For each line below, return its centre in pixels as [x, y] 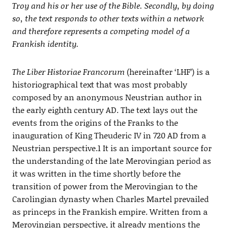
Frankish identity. [45, 44]
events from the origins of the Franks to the [95, 122]
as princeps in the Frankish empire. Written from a [110, 211]
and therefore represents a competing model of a [101, 31]
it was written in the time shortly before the [96, 173]
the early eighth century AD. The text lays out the [105, 110]
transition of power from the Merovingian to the [105, 186]
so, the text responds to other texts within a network [108, 18]
